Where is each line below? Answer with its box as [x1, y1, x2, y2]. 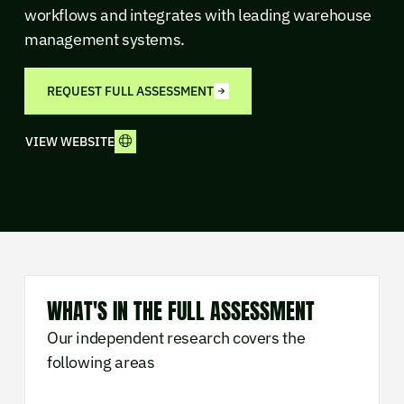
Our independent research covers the [46, 327, 306, 349]
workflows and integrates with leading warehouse [23, 4, 372, 25]
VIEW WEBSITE [24, 133, 115, 151]
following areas [46, 352, 155, 373]
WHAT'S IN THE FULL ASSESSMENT [46, 295, 315, 328]
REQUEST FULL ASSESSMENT [46, 82, 214, 99]
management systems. [23, 28, 186, 50]
